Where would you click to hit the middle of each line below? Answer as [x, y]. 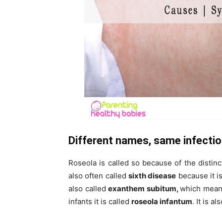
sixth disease [152, 176]
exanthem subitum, [144, 189]
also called [88, 189]
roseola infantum [162, 201]
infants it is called [100, 201]
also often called [99, 176]
